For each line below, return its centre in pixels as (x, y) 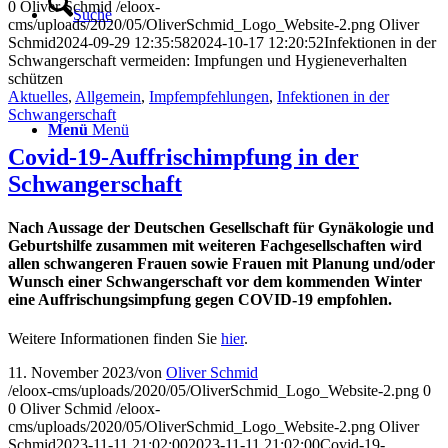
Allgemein (108, 96)
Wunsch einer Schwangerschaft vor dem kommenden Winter (215, 282)
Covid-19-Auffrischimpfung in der (183, 156)
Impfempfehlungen (209, 96)
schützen (35, 78)
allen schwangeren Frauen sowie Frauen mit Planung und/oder (221, 264)
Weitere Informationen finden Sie (114, 339)
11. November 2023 (71, 373)
